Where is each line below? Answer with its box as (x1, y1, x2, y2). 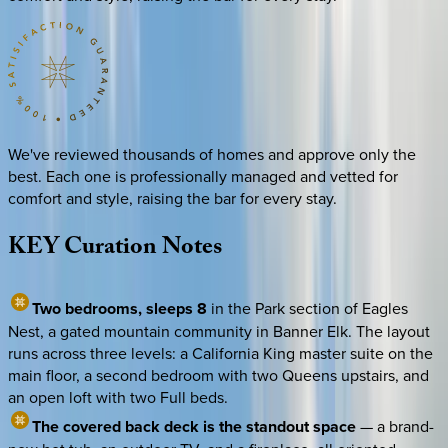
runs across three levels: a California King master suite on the (8, 342, 433, 365)
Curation (64, 229, 157, 271)
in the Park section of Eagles (207, 297, 408, 320)
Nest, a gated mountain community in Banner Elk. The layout (8, 320, 430, 343)
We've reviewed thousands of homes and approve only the (8, 143, 416, 166)
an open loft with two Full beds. (8, 386, 228, 409)
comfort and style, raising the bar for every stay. (8, 187, 337, 210)
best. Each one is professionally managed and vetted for (8, 165, 398, 188)
